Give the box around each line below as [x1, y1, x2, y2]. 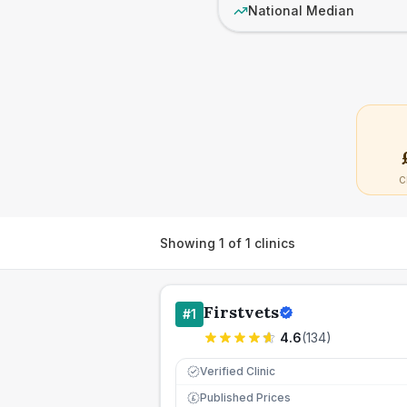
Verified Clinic [200, 364, 275, 378]
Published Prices [200, 391, 291, 404]
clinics [251, 234, 295, 251]
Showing [160, 234, 219, 251]
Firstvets [203, 302, 279, 323]
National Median [248, 3, 354, 18]
